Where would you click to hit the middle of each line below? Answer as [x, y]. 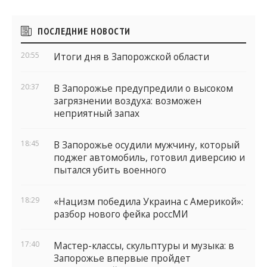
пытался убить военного [110, 170]
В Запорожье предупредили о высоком [143, 89]
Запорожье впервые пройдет [122, 258]
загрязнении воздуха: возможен [128, 101]
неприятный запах [97, 114]
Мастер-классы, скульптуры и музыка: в [144, 246]
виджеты [36, 44]
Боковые [35, 24]
